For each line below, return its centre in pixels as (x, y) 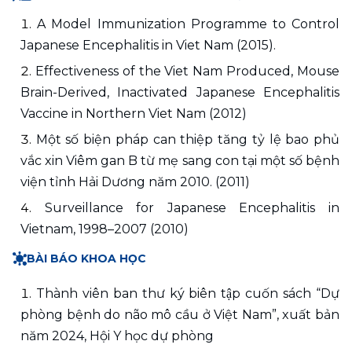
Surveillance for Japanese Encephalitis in (192, 207)
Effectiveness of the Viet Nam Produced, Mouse (187, 71)
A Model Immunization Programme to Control (189, 24)
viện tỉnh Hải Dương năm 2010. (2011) (135, 181)
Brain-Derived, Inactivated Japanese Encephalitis (180, 92)
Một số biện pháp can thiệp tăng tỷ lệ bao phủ (188, 139)
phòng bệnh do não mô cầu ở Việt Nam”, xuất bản (180, 314)
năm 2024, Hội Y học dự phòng (117, 335)
